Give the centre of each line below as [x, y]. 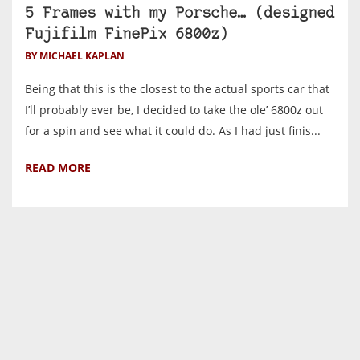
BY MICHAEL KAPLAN [75, 56]
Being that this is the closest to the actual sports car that [177, 89]
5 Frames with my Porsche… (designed [180, 14]
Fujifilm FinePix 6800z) [127, 35]
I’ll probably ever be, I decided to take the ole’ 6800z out [174, 110]
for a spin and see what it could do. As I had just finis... [173, 131]
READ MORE [58, 168]
